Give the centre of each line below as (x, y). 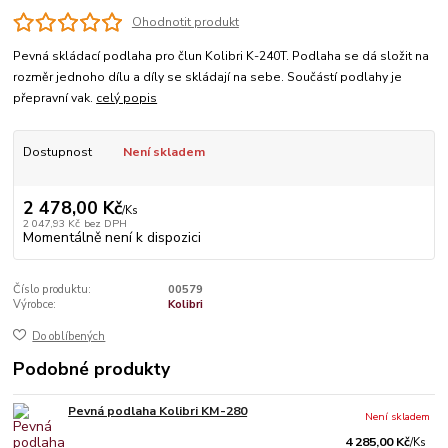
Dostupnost (57, 151)
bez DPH (105, 223)
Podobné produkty (92, 368)
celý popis (127, 97)
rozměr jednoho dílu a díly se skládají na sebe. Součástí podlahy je (208, 76)
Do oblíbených (69, 337)
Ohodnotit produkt (185, 22)
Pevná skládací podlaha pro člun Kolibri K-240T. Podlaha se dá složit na (221, 55)
